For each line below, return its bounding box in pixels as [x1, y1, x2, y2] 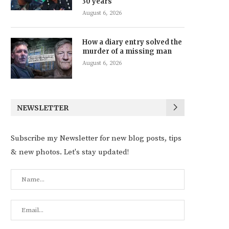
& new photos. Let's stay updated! [11, 147, 129, 157]
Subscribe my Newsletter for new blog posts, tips [11, 133, 181, 143]
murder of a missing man [82, 47, 172, 56]
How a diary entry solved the [82, 37, 182, 47]
